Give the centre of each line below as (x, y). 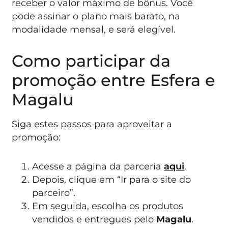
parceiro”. (54, 192)
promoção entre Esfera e (114, 80)
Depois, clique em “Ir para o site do (112, 179)
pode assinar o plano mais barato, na (96, 16)
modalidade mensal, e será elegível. (94, 29)
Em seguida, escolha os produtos (108, 206)
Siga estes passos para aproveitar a (92, 124)
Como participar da (91, 61)
